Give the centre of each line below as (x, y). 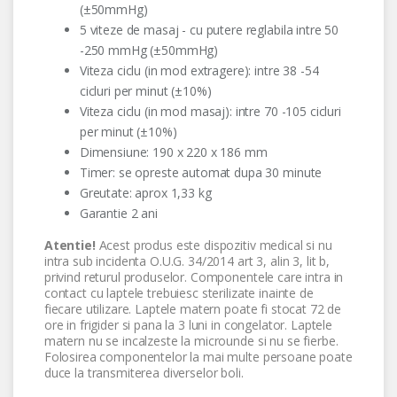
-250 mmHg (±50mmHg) (149, 51)
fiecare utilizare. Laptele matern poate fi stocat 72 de (193, 309)
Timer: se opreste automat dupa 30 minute (201, 173)
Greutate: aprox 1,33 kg (145, 193)
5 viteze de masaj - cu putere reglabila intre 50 (209, 30)
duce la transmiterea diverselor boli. (144, 373)
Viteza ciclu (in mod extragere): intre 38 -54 (199, 71)
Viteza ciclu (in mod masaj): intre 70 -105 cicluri (210, 112)
